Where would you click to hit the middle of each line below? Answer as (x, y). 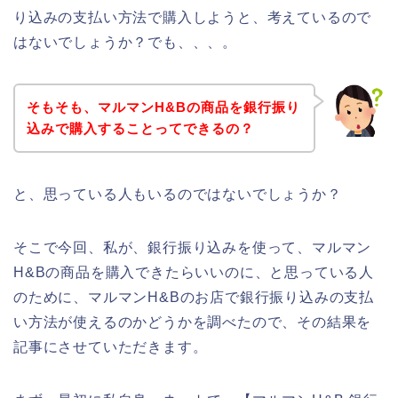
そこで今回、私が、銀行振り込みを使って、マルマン (193, 247)
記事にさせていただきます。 (111, 346)
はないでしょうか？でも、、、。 (126, 43)
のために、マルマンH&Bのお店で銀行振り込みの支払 (194, 297)
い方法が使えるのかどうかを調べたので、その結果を (193, 322)
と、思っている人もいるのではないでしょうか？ (178, 194)
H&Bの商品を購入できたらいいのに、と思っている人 (194, 272)
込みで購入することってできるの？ (140, 128)
